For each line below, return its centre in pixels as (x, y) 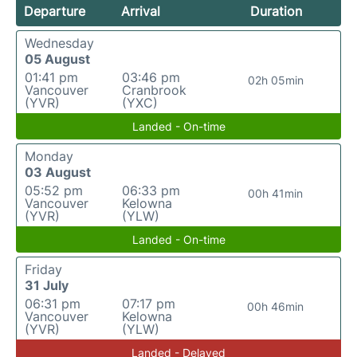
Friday (43, 270)
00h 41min (276, 194)
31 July (47, 286)
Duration (276, 12)
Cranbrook (154, 90)
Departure (55, 12)
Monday (49, 157)
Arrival (141, 12)
